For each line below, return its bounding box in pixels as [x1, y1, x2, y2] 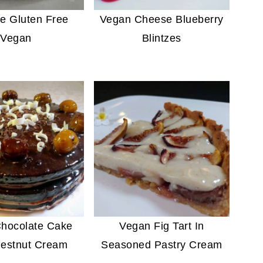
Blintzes [141, 32, 181, 44]
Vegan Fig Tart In [119, 220, 204, 232]
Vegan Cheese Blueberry [99, 13, 224, 25]
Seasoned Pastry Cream [101, 238, 222, 251]
